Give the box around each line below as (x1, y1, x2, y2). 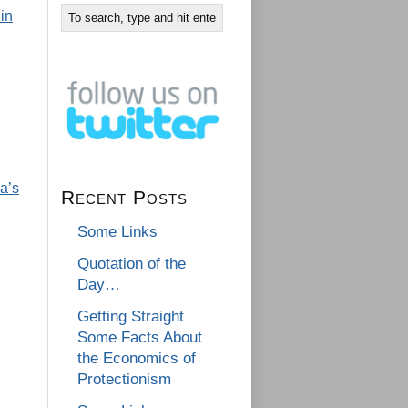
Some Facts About (77, 329, 202, 347)
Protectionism (77, 371, 171, 389)
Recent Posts (61, 187, 188, 209)
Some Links (77, 223, 158, 241)
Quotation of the (77, 255, 186, 273)
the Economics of (77, 350, 196, 368)
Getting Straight (77, 308, 184, 326)
